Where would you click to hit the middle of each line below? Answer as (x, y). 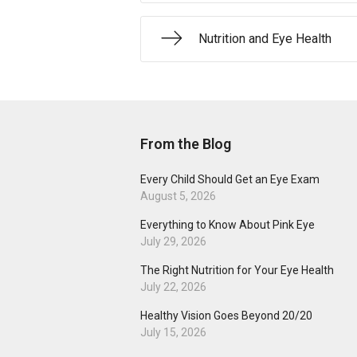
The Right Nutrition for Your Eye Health (237, 271)
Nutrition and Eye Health (265, 39)
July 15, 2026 (173, 333)
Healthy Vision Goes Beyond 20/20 (226, 316)
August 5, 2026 (178, 196)
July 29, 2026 (173, 242)
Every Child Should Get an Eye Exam (230, 180)
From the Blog (186, 144)
